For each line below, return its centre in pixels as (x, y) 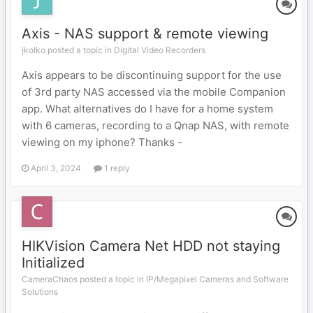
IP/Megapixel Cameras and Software (217, 279)
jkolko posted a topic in (68, 50)
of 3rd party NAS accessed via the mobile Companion (154, 92)
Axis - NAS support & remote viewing (145, 34)
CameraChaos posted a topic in (84, 279)
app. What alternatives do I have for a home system (147, 109)
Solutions (40, 292)
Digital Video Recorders (160, 50)
